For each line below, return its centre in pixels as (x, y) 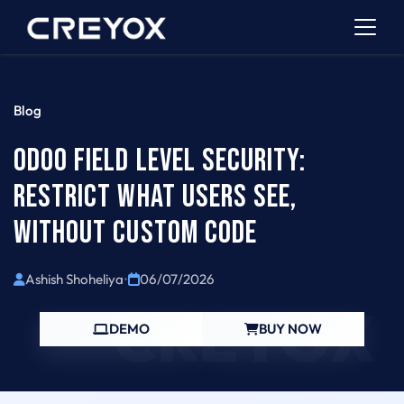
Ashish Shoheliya (74, 279)
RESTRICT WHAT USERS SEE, (156, 197)
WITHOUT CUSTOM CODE (135, 233)
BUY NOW (290, 329)
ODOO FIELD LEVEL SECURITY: (160, 161)
